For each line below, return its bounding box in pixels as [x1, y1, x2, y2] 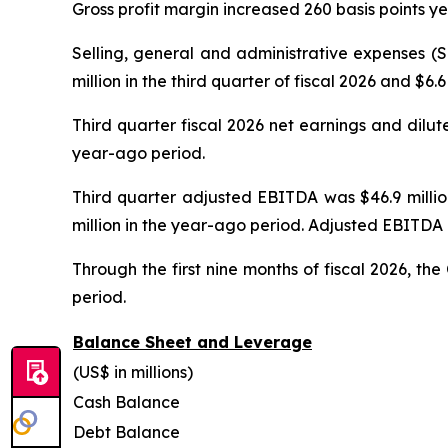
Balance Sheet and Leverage [73, 331, 312, 352]
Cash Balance [73, 391, 180, 412]
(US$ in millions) [73, 361, 193, 382]
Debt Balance [73, 421, 180, 442]
